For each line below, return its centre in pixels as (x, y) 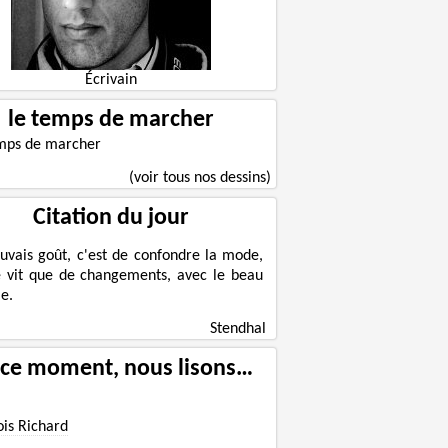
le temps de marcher (111, 120)
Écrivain (111, 80)
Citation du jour (111, 218)
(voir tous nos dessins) (200, 178)
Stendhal (238, 328)
